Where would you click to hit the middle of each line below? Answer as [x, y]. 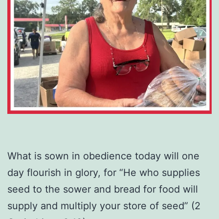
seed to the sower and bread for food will [103, 189]
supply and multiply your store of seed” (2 [104, 206]
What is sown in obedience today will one [103, 156]
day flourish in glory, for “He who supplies [104, 173]
